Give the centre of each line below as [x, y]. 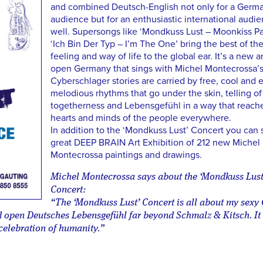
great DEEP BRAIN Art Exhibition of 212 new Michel [155, 143]
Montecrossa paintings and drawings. [126, 155]
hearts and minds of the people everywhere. [141, 118]
